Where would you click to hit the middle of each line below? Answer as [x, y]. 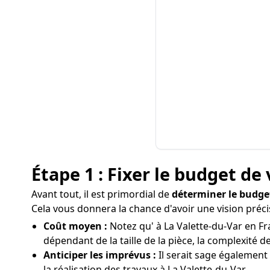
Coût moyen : [75, 226]
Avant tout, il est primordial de [102, 194]
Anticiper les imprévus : [100, 255]
